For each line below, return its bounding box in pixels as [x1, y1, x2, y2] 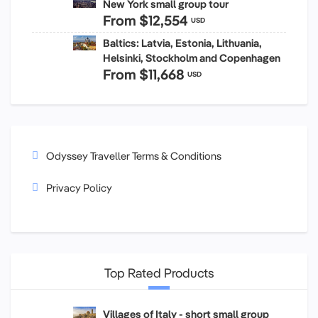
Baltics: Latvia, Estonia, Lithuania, [103, 35, 262, 50]
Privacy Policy [46, 180, 112, 194]
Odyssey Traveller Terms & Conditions [46, 148, 221, 163]
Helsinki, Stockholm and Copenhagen [103, 50, 280, 65]
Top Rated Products [104, 264, 214, 281]
